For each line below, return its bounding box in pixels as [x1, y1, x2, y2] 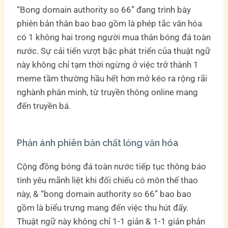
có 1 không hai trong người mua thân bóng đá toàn [17, 32, 211, 42]
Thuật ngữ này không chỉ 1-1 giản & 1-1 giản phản [17, 216, 206, 226]
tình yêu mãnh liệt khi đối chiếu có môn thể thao [17, 175, 198, 185]
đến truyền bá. [17, 100, 71, 111]
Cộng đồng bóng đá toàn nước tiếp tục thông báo [17, 161, 207, 172]
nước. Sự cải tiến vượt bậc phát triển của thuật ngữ [17, 45, 211, 56]
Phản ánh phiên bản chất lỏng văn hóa [17, 137, 179, 148]
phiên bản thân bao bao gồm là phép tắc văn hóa [17, 18, 203, 28]
